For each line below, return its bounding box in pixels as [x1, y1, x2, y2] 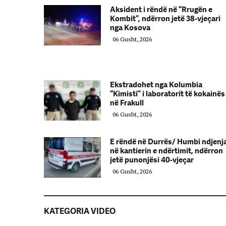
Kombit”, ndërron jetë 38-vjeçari [110, 14, 220, 23]
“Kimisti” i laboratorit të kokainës [110, 89, 225, 98]
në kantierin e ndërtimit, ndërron [110, 146, 223, 155]
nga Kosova [110, 23, 150, 32]
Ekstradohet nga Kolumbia [110, 80, 202, 89]
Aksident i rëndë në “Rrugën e [110, 5, 212, 14]
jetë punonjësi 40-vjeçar [110, 155, 194, 164]
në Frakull [110, 98, 144, 107]
